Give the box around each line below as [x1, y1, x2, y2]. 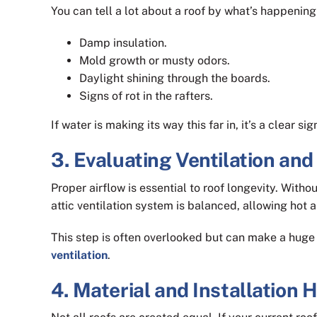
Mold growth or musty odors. [79, 54, 230, 68]
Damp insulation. [79, 36, 167, 50]
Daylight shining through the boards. [79, 71, 270, 86]
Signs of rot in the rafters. [79, 89, 213, 103]
